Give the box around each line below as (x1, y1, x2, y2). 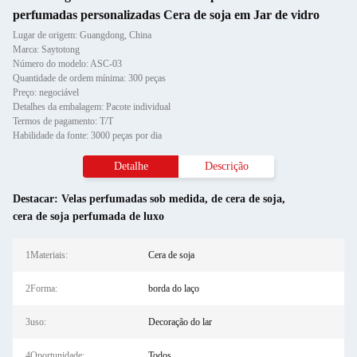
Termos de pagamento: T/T (13, 116, 113, 127)
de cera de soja (211, 193, 282, 205)
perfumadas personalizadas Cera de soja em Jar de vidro (13, 8, 320, 22)
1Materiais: (25, 249, 68, 261)
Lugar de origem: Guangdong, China (13, 29, 151, 41)
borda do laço (147, 283, 199, 294)
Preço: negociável (13, 87, 79, 98)
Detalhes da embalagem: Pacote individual (13, 101, 171, 112)
